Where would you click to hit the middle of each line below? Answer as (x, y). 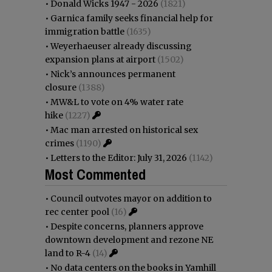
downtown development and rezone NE (129, 240)
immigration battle (85, 31)
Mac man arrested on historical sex (124, 130)
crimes (59, 143)
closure (61, 87)
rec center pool (77, 212)
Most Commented (95, 174)
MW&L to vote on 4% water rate (117, 102)
